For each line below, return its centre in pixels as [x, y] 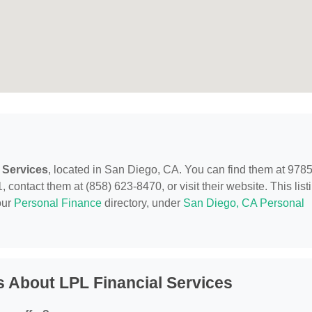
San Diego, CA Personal [244, 203]
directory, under [142, 203]
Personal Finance [58, 203]
